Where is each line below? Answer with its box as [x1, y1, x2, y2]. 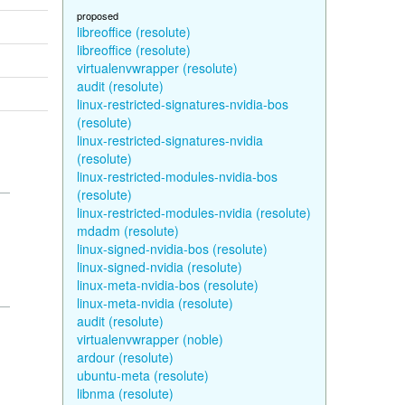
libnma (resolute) [76, 384, 174, 402]
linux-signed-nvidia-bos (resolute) [76, 240, 268, 258]
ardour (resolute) [76, 348, 174, 366]
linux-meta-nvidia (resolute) [76, 294, 233, 312]
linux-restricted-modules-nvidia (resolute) [76, 203, 311, 221]
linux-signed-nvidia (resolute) [76, 258, 242, 276]
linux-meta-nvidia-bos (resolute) [76, 276, 259, 294]
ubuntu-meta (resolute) [76, 366, 209, 384]
